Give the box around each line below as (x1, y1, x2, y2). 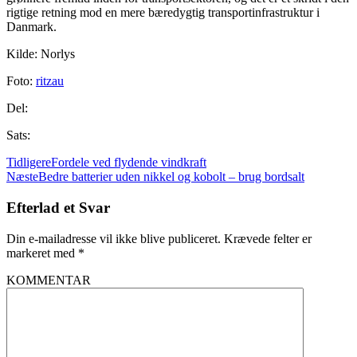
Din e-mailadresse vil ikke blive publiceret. (6, 231, 221, 245)
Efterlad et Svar (6, 199, 110, 217)
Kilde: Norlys (6, 47, 75, 61)
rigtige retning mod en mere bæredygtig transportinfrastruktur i (6, 6, 320, 20)
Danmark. (6, 20, 57, 34)
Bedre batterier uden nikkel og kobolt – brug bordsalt (38, 170, 304, 184)
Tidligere (6, 155, 51, 170)
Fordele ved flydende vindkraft (51, 155, 206, 170)
